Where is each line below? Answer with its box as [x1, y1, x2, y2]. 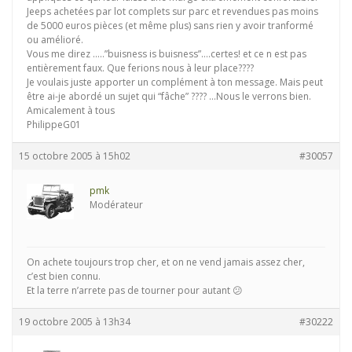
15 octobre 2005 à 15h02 [19, 149, 130, 163]
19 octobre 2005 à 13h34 [19, 315, 130, 328]
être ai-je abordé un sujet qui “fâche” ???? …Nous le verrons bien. [27, 90, 311, 103]
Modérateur [90, 198, 143, 211]
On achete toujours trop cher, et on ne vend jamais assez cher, [27, 255, 305, 269]
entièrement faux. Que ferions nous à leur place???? [27, 61, 254, 75]
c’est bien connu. [27, 269, 101, 283]
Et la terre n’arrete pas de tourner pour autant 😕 [27, 284, 243, 297]
